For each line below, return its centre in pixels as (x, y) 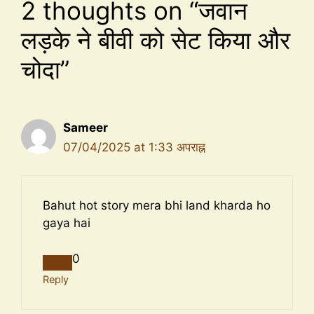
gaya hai (67, 223)
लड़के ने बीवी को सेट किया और (156, 40)
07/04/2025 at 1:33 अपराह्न (134, 147)
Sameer (86, 127)
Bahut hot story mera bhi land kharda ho (157, 206)
